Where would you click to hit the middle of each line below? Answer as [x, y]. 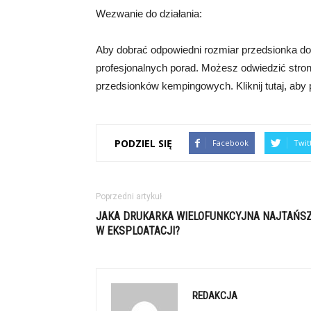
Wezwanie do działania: [149, 14]
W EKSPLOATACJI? [138, 231]
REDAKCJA [215, 296]
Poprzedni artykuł [129, 196]
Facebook [230, 143]
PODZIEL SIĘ [143, 143]
